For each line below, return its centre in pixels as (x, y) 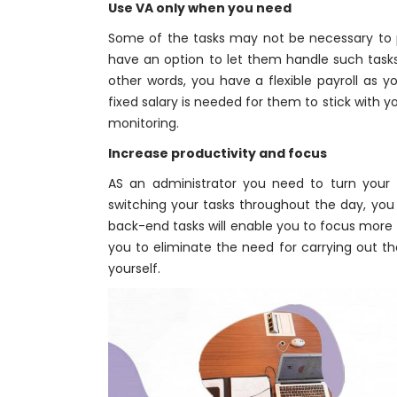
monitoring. (144, 123)
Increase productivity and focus (218, 153)
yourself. (134, 269)
